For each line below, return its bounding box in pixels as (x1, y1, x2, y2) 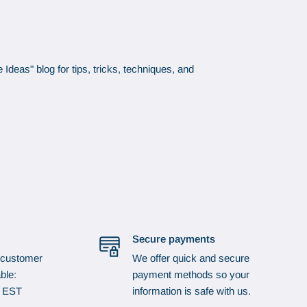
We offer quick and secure (132, 252, 249, 265)
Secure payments (132, 233, 215, 245)
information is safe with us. (132, 285, 251, 297)
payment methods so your (132, 269, 249, 281)
